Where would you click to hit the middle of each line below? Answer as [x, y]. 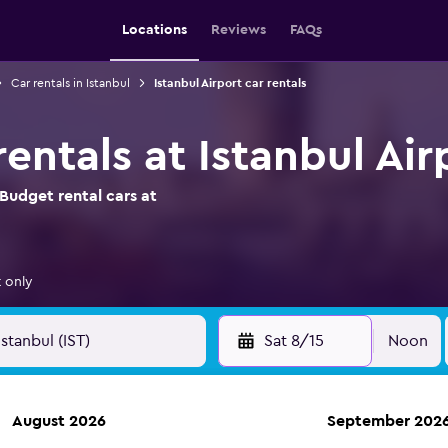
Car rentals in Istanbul [70, 83]
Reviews [238, 30]
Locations [154, 30]
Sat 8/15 [293, 341]
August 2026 [59, 421]
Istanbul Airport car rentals [229, 83]
